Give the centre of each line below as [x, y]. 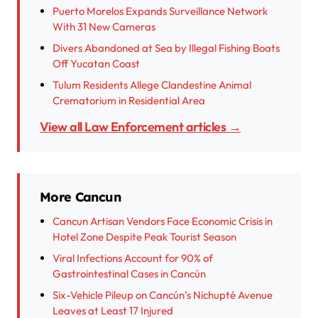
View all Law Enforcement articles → [145, 127]
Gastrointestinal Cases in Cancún [129, 274]
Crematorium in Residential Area [129, 101]
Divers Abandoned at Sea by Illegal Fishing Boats [166, 48]
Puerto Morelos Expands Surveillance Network [160, 11]
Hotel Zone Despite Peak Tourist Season [144, 237]
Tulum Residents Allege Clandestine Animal [152, 85]
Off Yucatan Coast [96, 64]
